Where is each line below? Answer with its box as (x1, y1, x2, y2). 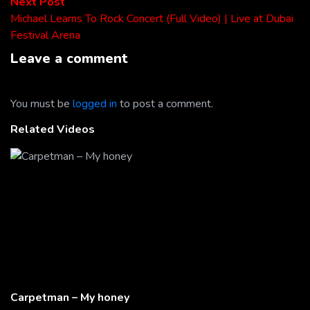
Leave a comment (10, 49, 128, 69)
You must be (10, 96, 73, 112)
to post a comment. (117, 96, 213, 112)
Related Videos (10, 122, 95, 138)
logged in (73, 96, 117, 112)
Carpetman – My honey (10, 290, 129, 306)
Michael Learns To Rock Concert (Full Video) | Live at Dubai (10, 11, 293, 27)
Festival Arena (10, 28, 80, 44)
